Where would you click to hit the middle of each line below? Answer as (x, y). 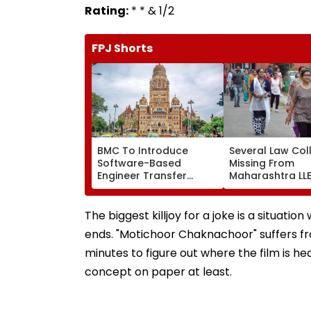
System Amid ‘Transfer (154, 188)
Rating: (107, 10)
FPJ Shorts (122, 48)
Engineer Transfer (142, 175)
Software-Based (139, 163)
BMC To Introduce (143, 150)
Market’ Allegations (146, 200)
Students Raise (267, 200)
